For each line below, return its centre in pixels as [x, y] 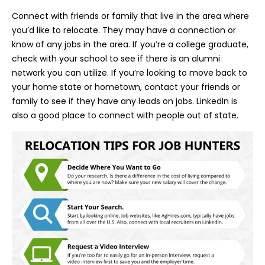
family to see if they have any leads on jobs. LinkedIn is [125, 101]
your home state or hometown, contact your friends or [126, 87]
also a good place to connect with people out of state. [125, 116]
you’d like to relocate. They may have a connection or [124, 30]
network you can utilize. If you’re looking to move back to [130, 73]
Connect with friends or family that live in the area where [130, 16]
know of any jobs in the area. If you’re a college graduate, [130, 45]
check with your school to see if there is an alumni [116, 59]
